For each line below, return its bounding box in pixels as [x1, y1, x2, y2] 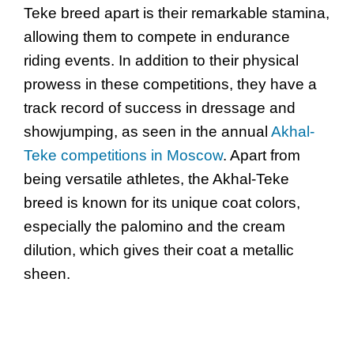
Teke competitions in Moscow [24, 147, 223, 164]
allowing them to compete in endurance [24, 28, 290, 46]
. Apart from [223, 147, 300, 164]
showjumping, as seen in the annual [24, 123, 271, 141]
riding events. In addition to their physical [24, 52, 299, 70]
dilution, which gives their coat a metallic [24, 242, 294, 259]
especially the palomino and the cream [24, 218, 285, 235]
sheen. [24, 265, 70, 283]
